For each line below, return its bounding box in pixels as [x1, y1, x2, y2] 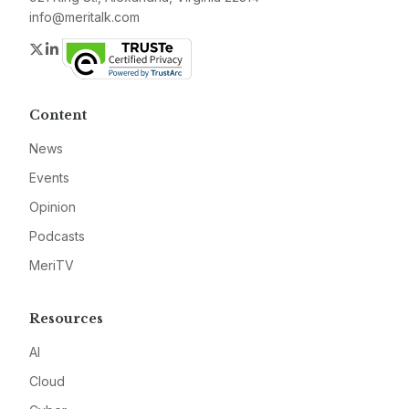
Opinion [29, 199, 76, 215]
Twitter [45, 39, 90, 58]
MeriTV [29, 257, 74, 274]
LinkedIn [61, 39, 117, 58]
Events [29, 170, 69, 186]
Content [29, 107, 87, 124]
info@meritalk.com [29, 9, 140, 26]
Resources [29, 310, 103, 328]
